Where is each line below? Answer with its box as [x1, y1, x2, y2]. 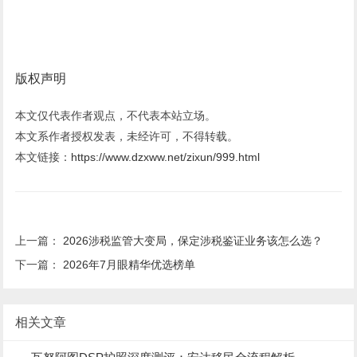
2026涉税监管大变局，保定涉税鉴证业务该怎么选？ [63, 234, 324, 248]
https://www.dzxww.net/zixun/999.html [71, 151, 261, 164]
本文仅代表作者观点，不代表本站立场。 [15, 109, 217, 123]
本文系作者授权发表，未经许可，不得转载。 [15, 130, 239, 143]
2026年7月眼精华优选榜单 [63, 258, 196, 272]
